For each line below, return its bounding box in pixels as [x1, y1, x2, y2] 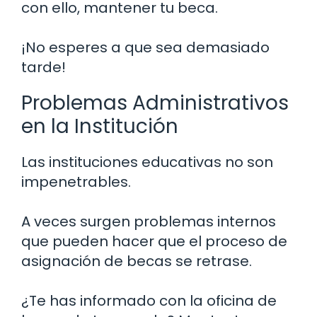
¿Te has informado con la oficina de [21, 290, 277, 311]
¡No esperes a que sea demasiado [21, 37, 270, 57]
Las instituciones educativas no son [21, 151, 273, 172]
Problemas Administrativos [21, 88, 289, 117]
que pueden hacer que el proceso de [21, 231, 287, 251]
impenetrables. [21, 171, 131, 192]
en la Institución [21, 112, 178, 140]
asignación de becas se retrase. [21, 250, 252, 271]
